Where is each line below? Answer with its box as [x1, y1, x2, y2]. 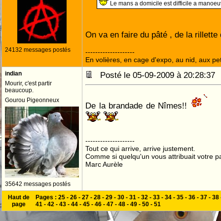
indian [5, 70, 22, 77]
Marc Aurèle [85, 160, 123, 168]
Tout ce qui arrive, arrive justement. [85, 145, 195, 152]
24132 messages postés [5, 46, 71, 53]
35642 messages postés [5, 181, 71, 187]
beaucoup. [5, 87, 34, 94]
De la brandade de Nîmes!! [85, 101, 190, 110]
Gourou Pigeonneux [5, 97, 59, 104]
